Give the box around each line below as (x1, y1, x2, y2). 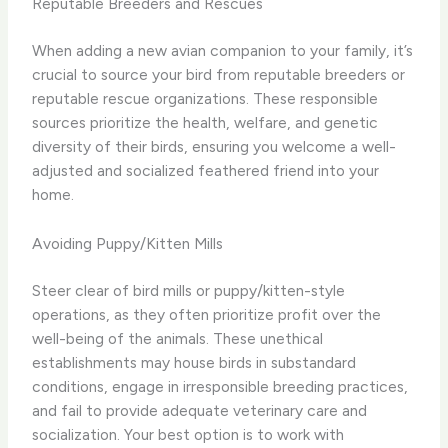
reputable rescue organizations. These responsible (32, 89, 379, 109)
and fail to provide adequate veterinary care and (32, 401, 368, 421)
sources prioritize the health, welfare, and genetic (32, 113, 379, 133)
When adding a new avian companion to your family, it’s (32, 41, 414, 61)
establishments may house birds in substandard (32, 353, 357, 373)
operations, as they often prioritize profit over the (32, 305, 382, 325)
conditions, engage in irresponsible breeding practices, (32, 377, 409, 397)
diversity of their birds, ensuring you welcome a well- (32, 137, 397, 157)
